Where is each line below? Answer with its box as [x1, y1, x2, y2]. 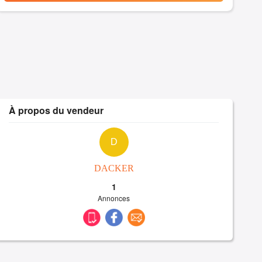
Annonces [98, 193, 130, 204]
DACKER [94, 163, 134, 174]
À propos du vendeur [9, 104, 104, 118]
